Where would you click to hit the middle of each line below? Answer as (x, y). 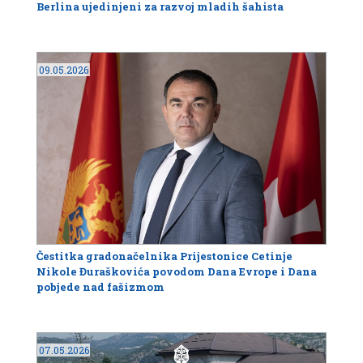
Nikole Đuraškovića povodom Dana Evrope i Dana (177, 271)
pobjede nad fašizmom (100, 286)
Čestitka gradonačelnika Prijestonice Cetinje (164, 256)
